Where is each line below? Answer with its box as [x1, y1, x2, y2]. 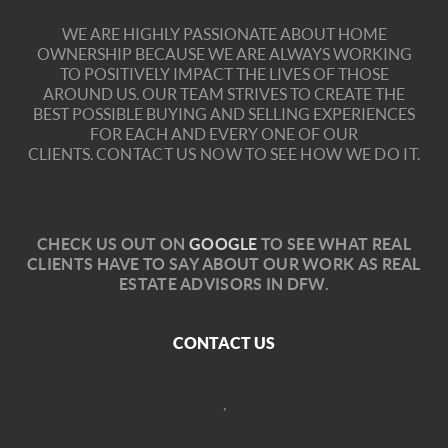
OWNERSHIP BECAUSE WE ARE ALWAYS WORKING [36, 44, 412, 63]
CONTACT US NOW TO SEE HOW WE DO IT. [95, 144, 421, 163]
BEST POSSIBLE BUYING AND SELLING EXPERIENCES [33, 104, 415, 123]
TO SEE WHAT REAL [257, 234, 411, 253]
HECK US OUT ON [48, 234, 189, 253]
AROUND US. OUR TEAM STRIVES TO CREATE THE [43, 84, 405, 103]
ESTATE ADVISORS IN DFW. [119, 274, 329, 293]
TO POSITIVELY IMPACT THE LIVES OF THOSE [59, 64, 389, 83]
